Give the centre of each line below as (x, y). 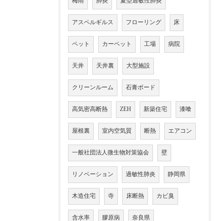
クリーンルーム (93, 88)
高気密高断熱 (90, 109)
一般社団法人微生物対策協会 (110, 153)
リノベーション (93, 174)
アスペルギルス (93, 22)
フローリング (144, 22)
